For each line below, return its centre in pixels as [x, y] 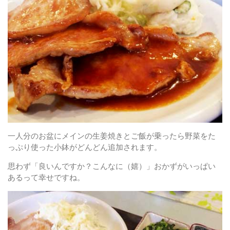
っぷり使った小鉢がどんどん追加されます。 [85, 148]
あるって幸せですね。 [46, 178]
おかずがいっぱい [185, 167]
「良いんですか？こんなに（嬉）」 [92, 167]
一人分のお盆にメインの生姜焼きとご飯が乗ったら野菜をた [112, 136]
